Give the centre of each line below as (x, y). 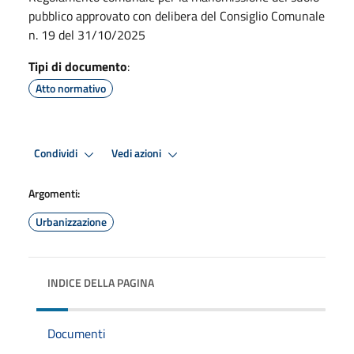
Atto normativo (71, 88)
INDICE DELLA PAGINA (101, 282)
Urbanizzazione (71, 221)
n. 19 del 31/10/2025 (87, 34)
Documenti (77, 333)
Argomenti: (54, 193)
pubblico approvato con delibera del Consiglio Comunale (177, 15)
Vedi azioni (137, 154)
